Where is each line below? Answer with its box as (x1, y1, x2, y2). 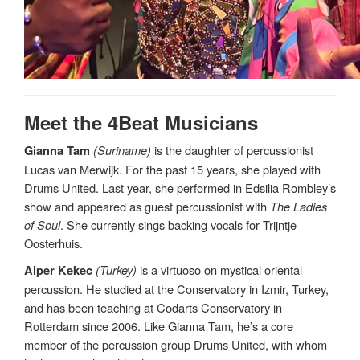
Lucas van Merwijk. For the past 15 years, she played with (24, 160, 321, 178)
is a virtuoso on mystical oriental (137, 260, 302, 278)
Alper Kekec (24, 261, 92, 279)
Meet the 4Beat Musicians (24, 108, 258, 136)
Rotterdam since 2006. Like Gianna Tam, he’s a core (24, 317, 293, 334)
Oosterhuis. (24, 234, 83, 252)
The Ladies (270, 197, 327, 215)
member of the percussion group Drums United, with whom (24, 335, 327, 353)
